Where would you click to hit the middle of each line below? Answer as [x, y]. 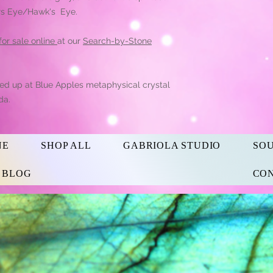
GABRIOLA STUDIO [172, 145]
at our [70, 41]
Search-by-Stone [117, 41]
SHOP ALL [66, 145]
